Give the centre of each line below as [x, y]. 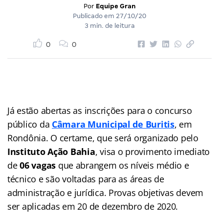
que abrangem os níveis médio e [122, 165]
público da [30, 124]
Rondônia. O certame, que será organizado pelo [103, 138]
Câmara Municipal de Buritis [113, 124]
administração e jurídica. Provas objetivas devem [106, 192]
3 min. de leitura [109, 25]
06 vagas [38, 165]
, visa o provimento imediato [153, 151]
